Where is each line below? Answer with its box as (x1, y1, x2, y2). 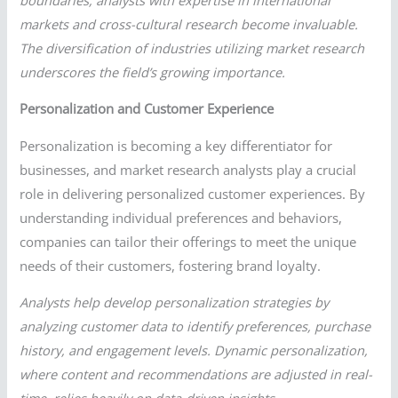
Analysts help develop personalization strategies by (20, 293, 330, 312)
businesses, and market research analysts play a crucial (20, 160, 357, 179)
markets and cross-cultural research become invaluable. (20, 14, 359, 33)
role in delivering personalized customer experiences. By (20, 184, 366, 203)
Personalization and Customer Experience (20, 99, 275, 118)
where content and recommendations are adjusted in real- (20, 365, 373, 384)
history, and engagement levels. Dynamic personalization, (20, 341, 369, 360)
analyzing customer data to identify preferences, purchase (20, 317, 371, 336)
